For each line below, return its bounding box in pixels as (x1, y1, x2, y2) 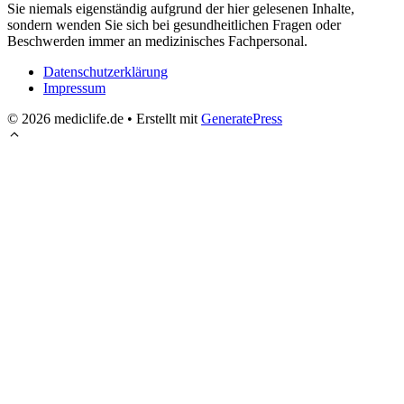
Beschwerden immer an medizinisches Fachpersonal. (7, 32, 308, 49)
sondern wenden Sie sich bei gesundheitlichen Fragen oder (7, 16, 341, 32)
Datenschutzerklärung (43, 63, 168, 79)
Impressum (43, 79, 106, 96)
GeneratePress (201, 110, 282, 126)
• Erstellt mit (124, 110, 201, 126)
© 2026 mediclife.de (7, 110, 124, 126)
